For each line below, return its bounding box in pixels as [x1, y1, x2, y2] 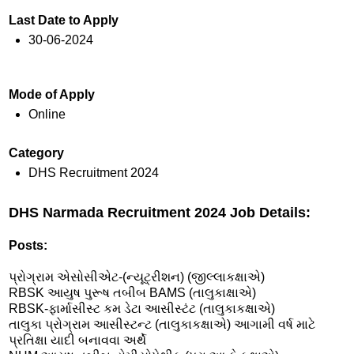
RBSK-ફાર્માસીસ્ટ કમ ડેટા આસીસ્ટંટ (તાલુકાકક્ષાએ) [9, 301, 275, 315]
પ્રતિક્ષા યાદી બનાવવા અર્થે [9, 333, 146, 347]
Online [28, 107, 66, 121]
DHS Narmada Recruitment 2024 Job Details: [9, 204, 311, 220]
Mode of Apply [9, 87, 95, 101]
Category [9, 145, 64, 160]
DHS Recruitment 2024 [28, 165, 159, 179]
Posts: [9, 238, 47, 252]
